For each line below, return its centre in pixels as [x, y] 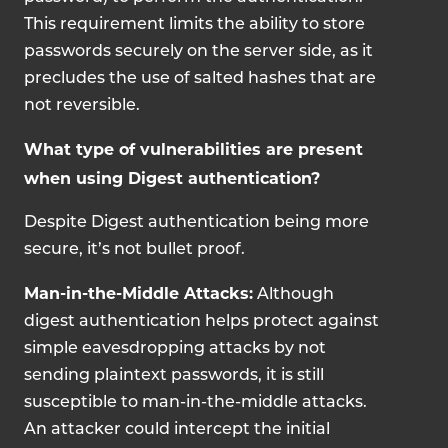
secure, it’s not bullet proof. [136, 250]
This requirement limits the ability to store [194, 25]
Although [293, 295]
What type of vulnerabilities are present [193, 149]
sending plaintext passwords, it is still [174, 376]
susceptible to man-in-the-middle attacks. [195, 403]
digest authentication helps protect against [201, 322]
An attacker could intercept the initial [177, 430]
